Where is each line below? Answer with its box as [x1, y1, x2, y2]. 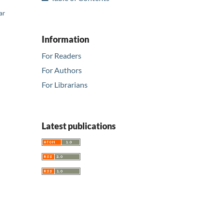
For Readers [42, 51, 81, 61]
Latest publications [42, 121, 116, 132]
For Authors [42, 65, 82, 75]
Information [42, 33, 89, 45]
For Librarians [42, 80, 88, 90]
